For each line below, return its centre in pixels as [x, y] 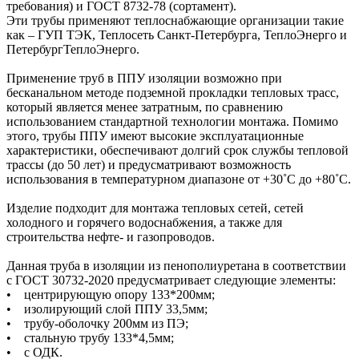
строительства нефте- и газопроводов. [111, 236]
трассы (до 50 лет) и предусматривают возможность [149, 164]
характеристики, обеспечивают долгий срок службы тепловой [177, 150]
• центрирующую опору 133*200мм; [111, 294]
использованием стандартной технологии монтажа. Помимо [172, 121]
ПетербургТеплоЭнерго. [73, 49]
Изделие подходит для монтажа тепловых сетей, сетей [155, 208]
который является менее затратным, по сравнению [145, 107]
